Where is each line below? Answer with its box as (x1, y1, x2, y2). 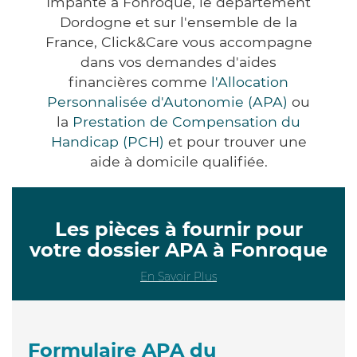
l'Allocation (211, 73, 288, 90)
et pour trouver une (163, 132, 307, 150)
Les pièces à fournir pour (54, 217, 303, 241)
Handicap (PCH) (50, 132, 164, 150)
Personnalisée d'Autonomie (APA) (47, 92, 288, 110)
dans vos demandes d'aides (80, 53, 277, 70)
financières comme (69, 73, 211, 90)
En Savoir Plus (140, 269, 217, 284)
